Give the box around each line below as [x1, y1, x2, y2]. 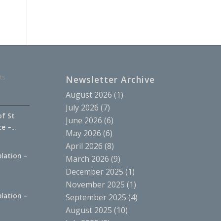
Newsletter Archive [65, 73, 155, 85]
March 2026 [65, 153, 109, 164]
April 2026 [65, 140, 103, 151]
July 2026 [65, 102, 99, 113]
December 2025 [65, 166, 123, 177]
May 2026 [65, 127, 101, 139]
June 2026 [65, 114, 102, 126]
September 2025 [65, 191, 126, 203]
